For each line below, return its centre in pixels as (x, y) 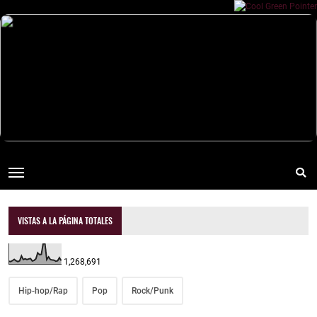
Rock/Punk (152, 291)
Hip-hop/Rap (43, 291)
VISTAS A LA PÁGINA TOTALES (65, 221)
